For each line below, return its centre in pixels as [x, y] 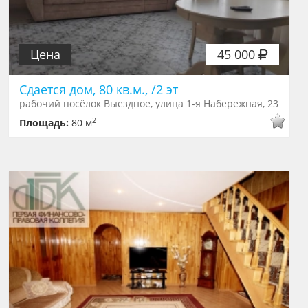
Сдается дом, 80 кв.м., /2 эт [99, 90]
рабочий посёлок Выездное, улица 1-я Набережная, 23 [149, 104]
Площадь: [46, 123]
